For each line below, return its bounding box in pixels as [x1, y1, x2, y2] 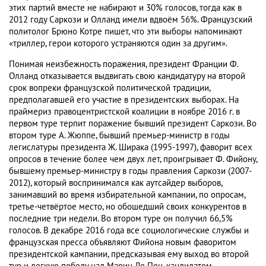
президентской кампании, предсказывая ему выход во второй [9, 249, 249, 260]
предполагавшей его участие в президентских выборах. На [9, 94, 239, 106]
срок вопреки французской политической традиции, [9, 83, 210, 94]
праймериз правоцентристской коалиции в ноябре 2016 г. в [9, 106, 240, 118]
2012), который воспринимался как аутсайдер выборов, [9, 178, 222, 189]
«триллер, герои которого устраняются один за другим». [9, 38, 227, 49]
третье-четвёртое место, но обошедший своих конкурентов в [9, 201, 246, 213]
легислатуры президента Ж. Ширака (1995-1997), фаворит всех [9, 142, 252, 153]
